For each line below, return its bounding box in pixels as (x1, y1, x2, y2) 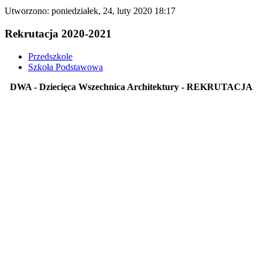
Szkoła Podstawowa (28, 61, 103, 72)
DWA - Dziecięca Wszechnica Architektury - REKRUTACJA (9, 81, 253, 92)
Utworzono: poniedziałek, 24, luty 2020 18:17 (5, 6, 175, 16)
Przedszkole (28, 51, 73, 61)
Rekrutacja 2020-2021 (5, 27, 112, 40)
